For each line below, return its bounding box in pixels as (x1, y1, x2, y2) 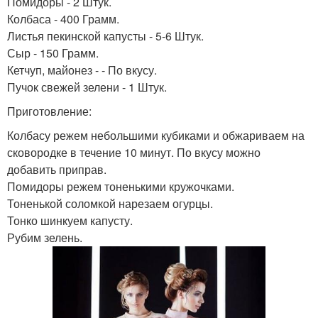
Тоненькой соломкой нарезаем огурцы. (7, 195, 213, 212)
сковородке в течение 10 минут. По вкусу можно (7, 144, 261, 160)
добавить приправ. (7, 161, 106, 177)
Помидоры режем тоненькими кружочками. (7, 178, 234, 194)
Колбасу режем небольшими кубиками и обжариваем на (7, 127, 305, 143)
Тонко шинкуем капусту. (7, 212, 133, 229)
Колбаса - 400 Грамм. (7, 11, 119, 27)
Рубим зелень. (7, 229, 82, 246)
